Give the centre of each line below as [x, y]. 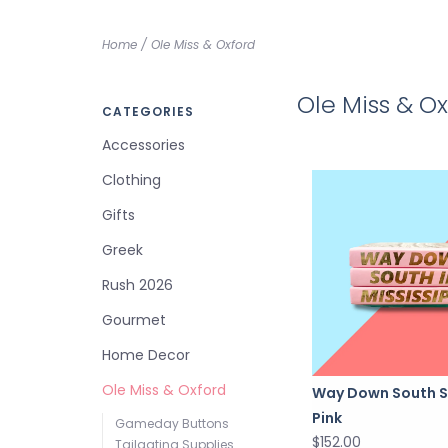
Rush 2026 [137, 285]
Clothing [131, 180]
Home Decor [146, 355]
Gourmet [134, 320]
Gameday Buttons [172, 423]
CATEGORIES [148, 111]
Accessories [143, 145]
